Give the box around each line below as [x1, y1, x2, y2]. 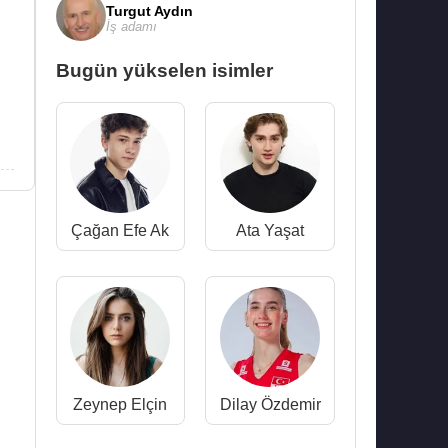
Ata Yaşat [236, 222, 305, 239]
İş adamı [105, 18, 157, 34]
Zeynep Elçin [73, 396, 168, 413]
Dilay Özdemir [219, 396, 321, 413]
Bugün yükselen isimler [55, 60, 273, 81]
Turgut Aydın [105, 2, 193, 19]
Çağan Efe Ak [71, 222, 170, 239]
